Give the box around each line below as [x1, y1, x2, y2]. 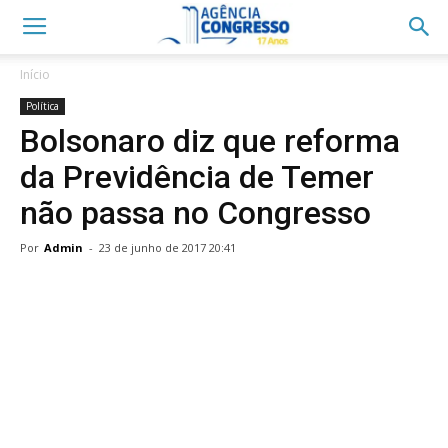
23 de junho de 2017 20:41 [99, 240, 236, 255]
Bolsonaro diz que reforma [20, 122, 400, 160]
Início [20, 66, 50, 83]
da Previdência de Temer [20, 158, 374, 196]
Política [26, 99, 59, 113]
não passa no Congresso [20, 194, 371, 232]
